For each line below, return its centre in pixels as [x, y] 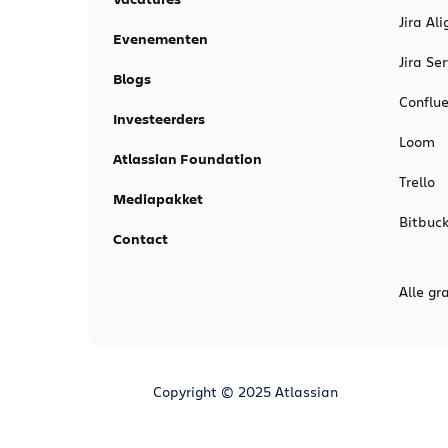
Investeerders [159, 118]
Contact [140, 238]
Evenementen [160, 38]
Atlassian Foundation [187, 158]
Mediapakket [158, 198]
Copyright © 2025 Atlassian [245, 391]
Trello [416, 181]
